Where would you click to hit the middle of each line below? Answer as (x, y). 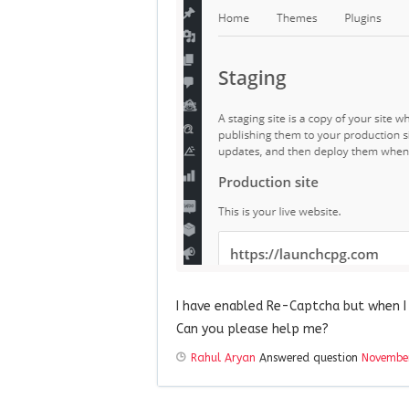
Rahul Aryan (223, 357)
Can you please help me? (252, 329)
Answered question (309, 357)
